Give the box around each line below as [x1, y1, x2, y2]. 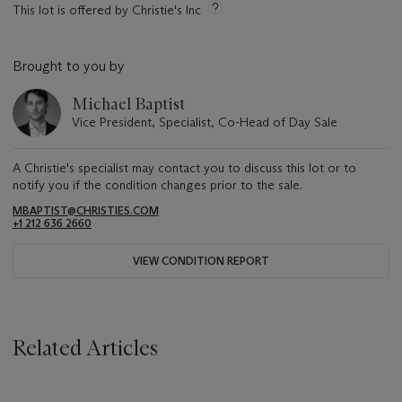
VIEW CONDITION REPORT [133, 254, 269, 268]
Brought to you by [13, 57, 125, 75]
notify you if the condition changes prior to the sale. [13, 177, 302, 194]
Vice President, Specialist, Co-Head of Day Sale [72, 114, 337, 131]
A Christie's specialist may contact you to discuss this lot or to [13, 160, 356, 177]
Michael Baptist [72, 94, 185, 115]
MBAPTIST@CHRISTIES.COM [13, 204, 159, 218]
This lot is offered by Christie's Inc [13, 2, 201, 19]
